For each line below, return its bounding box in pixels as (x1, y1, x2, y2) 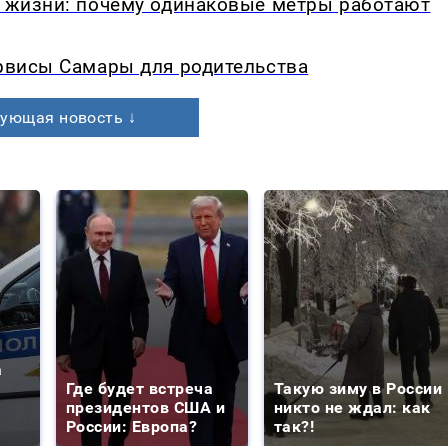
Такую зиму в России (274, 379, 443, 399)
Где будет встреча (66, 379, 214, 399)
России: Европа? (66, 417, 198, 437)
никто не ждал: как (274, 398, 431, 418)
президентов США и (66, 398, 226, 418)
